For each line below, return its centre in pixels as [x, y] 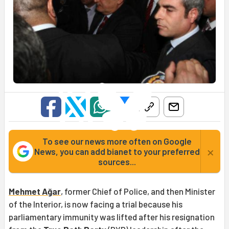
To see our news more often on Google [117, 141]
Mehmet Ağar [35, 191]
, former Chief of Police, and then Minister [138, 191]
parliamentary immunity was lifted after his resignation [112, 217]
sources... [117, 162]
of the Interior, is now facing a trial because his [96, 204]
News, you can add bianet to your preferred [117, 152]
